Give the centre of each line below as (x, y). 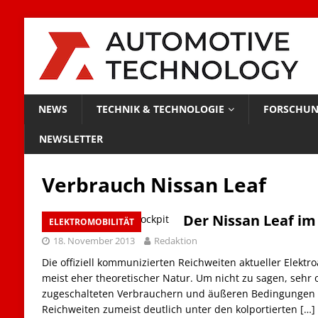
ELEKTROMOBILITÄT (91, 222)
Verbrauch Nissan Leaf (154, 185)
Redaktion (175, 241)
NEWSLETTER (71, 139)
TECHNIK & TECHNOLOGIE (160, 109)
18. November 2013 (94, 241)
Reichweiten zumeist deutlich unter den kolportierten (171, 309)
